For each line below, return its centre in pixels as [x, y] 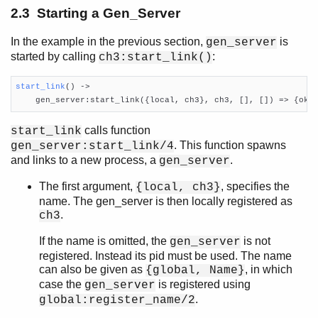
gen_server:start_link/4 [92, 146]
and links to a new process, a [85, 160]
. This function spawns [230, 145]
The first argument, [87, 186]
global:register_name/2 [117, 300]
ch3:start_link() [155, 57]
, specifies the [255, 186]
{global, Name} [195, 270]
